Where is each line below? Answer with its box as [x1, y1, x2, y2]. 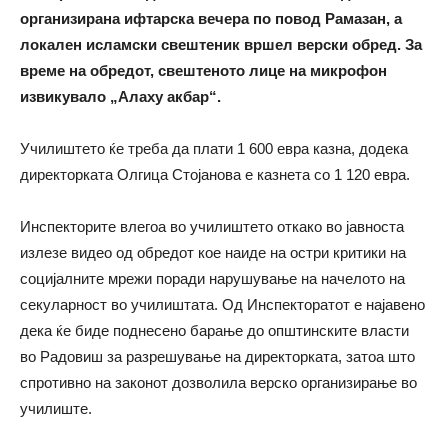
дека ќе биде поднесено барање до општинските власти [20, 322, 409, 339]
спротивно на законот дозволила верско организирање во [20, 374, 417, 391]
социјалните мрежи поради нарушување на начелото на [20, 270, 405, 287]
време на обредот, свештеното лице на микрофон [20, 62, 387, 79]
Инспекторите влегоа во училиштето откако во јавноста [20, 218, 404, 235]
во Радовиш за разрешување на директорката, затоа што [20, 348, 415, 365]
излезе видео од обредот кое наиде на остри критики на [20, 244, 406, 261]
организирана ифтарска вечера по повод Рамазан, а [20, 10, 402, 27]
